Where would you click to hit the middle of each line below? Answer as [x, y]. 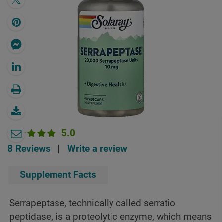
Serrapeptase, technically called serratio [92, 203]
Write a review [97, 149]
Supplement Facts [58, 175]
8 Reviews [29, 149]
